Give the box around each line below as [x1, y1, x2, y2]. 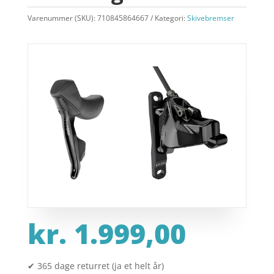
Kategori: [154, 13, 187, 23]
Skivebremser [187, 13, 234, 23]
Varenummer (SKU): [27, 13, 97, 23]
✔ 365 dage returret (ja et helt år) [27, 260, 164, 272]
